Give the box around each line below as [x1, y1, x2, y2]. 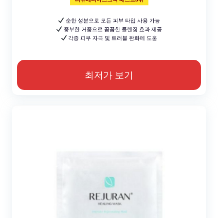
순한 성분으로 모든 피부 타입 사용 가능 [64, 17, 160, 24]
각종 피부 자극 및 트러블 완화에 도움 [67, 34, 158, 41]
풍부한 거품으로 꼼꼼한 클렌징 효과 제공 [62, 25, 162, 33]
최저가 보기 [85, 69, 133, 81]
